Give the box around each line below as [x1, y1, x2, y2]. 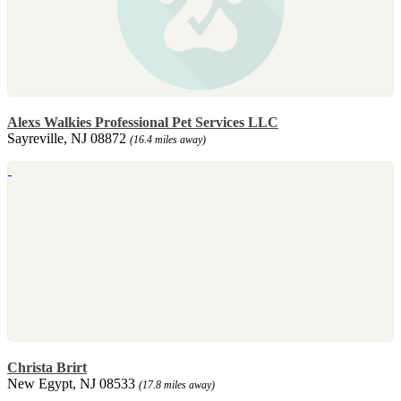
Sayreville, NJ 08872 [7, 130, 130, 146]
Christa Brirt [7, 359, 87, 375]
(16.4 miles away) [130, 132, 206, 146]
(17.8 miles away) [139, 378, 215, 391]
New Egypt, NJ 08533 [7, 375, 139, 391]
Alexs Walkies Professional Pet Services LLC [7, 114, 278, 130]
